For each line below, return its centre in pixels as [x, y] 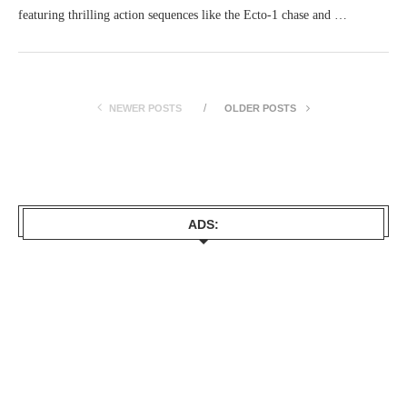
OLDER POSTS [262, 108]
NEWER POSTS [145, 108]
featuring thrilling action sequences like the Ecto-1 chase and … [183, 15]
